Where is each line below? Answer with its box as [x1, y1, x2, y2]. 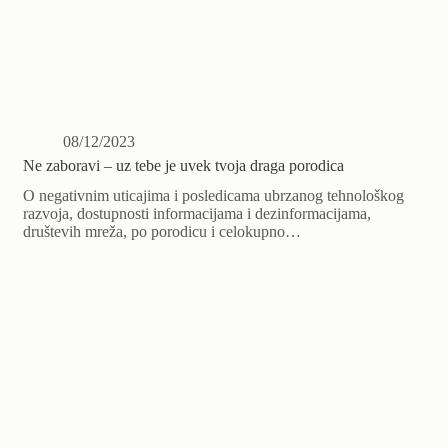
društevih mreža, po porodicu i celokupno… [23, 222, 302, 240]
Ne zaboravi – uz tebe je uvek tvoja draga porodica [23, 156, 345, 174]
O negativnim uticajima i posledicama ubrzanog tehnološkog [23, 186, 405, 204]
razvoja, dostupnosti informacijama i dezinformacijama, [23, 204, 372, 222]
